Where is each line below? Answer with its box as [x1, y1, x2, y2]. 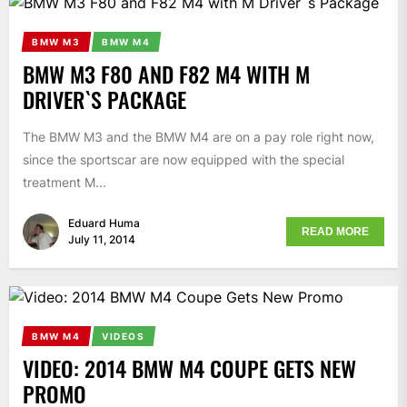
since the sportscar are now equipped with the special [23, 152, 344, 168]
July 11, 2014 [68, 232, 135, 246]
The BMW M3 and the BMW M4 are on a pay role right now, [23, 129, 374, 145]
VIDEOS [101, 330, 145, 342]
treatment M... [23, 174, 106, 191]
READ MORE [302, 224, 369, 238]
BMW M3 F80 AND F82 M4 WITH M [23, 57, 310, 91]
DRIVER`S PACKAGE [23, 83, 186, 116]
